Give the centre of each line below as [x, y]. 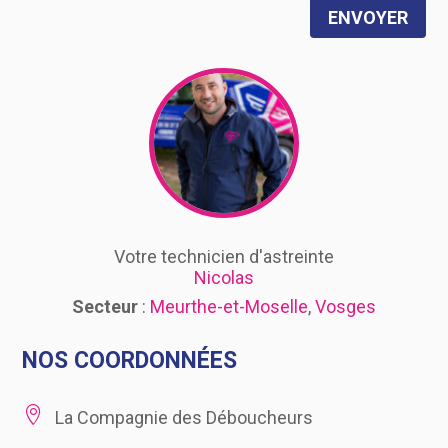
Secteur [105, 307]
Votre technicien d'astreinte [224, 257]
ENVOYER [367, 17]
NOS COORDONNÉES [130, 361]
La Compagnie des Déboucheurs [183, 418]
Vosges [345, 307]
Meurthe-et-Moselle [229, 307]
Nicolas [224, 278]
